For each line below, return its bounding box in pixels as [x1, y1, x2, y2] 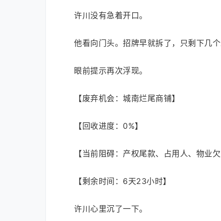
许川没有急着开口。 [74, 10, 147, 20]
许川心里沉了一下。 [74, 204, 147, 214]
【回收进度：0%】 [74, 121, 143, 131]
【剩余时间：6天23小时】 [74, 176, 171, 186]
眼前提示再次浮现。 [74, 66, 147, 75]
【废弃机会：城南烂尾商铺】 [74, 93, 180, 103]
